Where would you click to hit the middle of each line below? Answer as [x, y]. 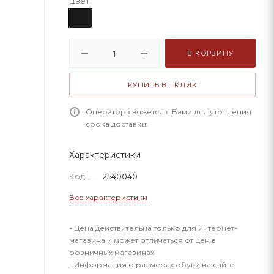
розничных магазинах [112, 252]
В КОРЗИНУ [210, 53]
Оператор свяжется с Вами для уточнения [168, 112]
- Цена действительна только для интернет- [153, 228]
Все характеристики [108, 197]
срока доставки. [117, 124]
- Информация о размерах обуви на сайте [152, 265]
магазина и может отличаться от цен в [143, 240]
